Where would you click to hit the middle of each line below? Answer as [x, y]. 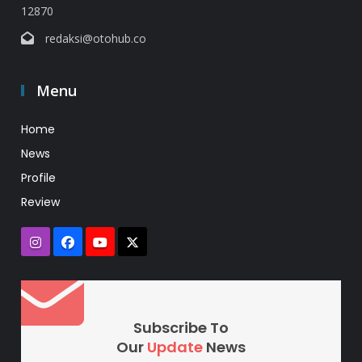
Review [40, 202]
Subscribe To [181, 328]
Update [175, 347]
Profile [38, 178]
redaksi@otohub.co [96, 39]
